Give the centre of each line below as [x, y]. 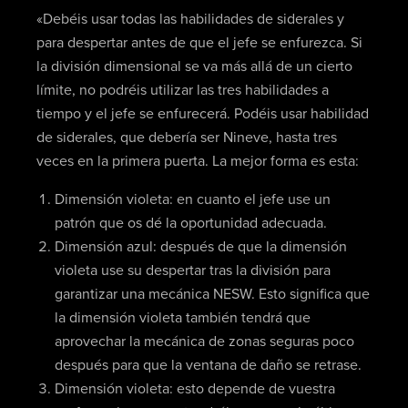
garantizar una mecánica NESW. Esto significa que [212, 295]
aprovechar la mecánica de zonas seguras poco [204, 342]
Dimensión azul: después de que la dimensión [200, 247]
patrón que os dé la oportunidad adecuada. [190, 224]
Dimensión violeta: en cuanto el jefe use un [192, 200]
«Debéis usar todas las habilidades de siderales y [190, 20]
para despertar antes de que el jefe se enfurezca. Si [199, 43]
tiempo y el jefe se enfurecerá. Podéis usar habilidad [202, 114]
